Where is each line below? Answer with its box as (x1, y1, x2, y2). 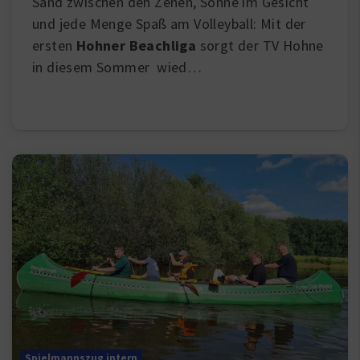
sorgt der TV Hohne (196, 36, 324, 55)
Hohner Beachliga (76, 36, 197, 55)
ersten (32, 36, 76, 55)
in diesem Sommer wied (32, 58, 187, 77)
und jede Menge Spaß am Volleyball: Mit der (32, 14, 306, 34)
